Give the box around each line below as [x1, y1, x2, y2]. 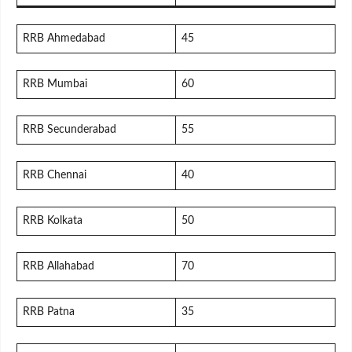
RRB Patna [23, 306, 75, 318]
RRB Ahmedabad [23, 33, 105, 45]
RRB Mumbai [23, 79, 87, 90]
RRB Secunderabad [23, 124, 116, 136]
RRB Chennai [23, 170, 86, 181]
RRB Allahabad [23, 261, 94, 273]
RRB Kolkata [23, 215, 82, 227]
